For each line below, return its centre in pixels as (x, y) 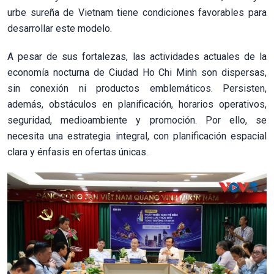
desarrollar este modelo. (60, 28)
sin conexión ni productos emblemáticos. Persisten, (137, 88)
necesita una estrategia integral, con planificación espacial (137, 136)
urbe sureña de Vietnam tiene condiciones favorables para (137, 12)
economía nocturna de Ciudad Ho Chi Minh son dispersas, (137, 72)
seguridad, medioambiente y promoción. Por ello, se (137, 120)
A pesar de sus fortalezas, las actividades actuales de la (137, 56)
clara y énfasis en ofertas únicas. (78, 152)
